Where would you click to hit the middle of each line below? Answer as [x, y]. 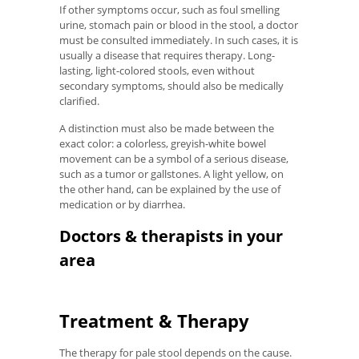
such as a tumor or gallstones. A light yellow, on [171, 174]
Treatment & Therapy [154, 320]
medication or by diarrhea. [122, 205]
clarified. [79, 101]
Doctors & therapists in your [171, 236]
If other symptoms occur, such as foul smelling [169, 9]
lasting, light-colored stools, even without [157, 70]
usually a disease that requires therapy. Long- [167, 55]
